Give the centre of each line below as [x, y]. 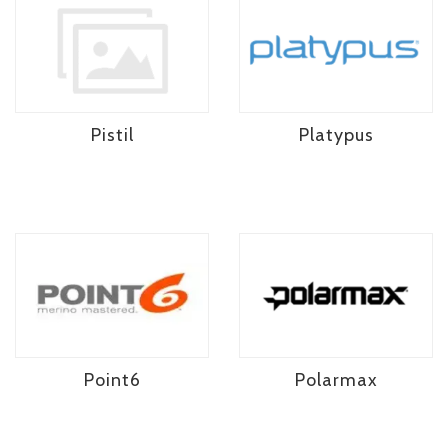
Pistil [112, 134]
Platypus [336, 134]
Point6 [112, 380]
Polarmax [336, 380]
